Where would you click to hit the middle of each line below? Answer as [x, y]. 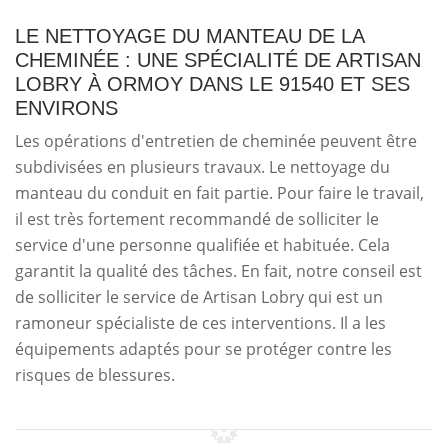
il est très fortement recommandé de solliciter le [197, 218]
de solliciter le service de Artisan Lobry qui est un [199, 296]
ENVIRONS [66, 107]
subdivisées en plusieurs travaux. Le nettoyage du [202, 166]
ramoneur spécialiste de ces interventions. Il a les [200, 322]
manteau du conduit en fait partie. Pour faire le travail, [219, 192]
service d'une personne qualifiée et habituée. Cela [202, 244]
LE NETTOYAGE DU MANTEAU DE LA [189, 35]
